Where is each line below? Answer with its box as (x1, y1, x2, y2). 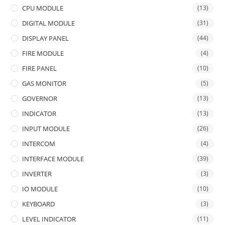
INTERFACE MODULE (22, 154, 84, 164)
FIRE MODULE (22, 49, 64, 58)
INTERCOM (22, 139, 56, 149)
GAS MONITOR (22, 79, 67, 88)
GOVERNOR (22, 94, 58, 103)
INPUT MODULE (22, 124, 70, 134)
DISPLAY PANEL (22, 34, 69, 43)
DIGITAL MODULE (22, 19, 75, 28)
